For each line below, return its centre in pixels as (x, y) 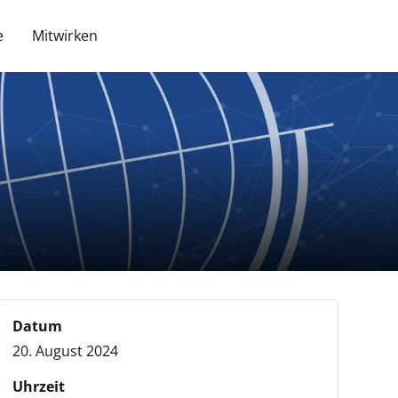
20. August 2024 (65, 351)
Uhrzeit (38, 386)
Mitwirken (65, 36)
